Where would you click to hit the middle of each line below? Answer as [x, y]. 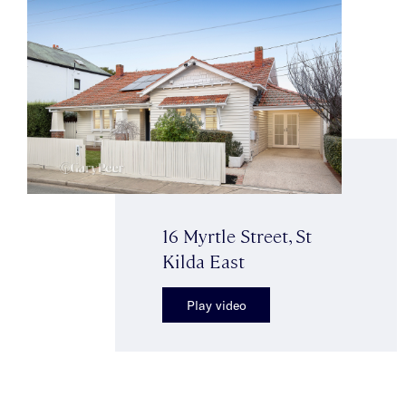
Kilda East [204, 261]
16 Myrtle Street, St [237, 236]
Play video [216, 305]
